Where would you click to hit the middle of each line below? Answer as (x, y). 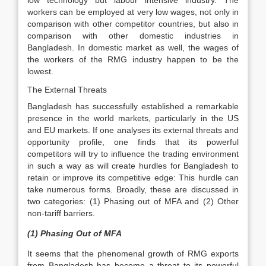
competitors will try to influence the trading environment (133, 154)
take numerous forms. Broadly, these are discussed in (133, 189)
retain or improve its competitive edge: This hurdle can (133, 178)
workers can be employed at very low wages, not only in (133, 12)
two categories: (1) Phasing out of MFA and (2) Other (133, 201)
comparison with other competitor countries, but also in (133, 24)
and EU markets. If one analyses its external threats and (133, 130)
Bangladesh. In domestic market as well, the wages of (133, 47)
